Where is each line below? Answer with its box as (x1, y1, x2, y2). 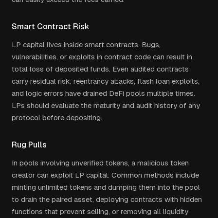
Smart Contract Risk (12, 22, 90, 31)
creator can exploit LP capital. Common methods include (12, 171, 199, 179)
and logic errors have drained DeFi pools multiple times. (12, 89, 195, 97)
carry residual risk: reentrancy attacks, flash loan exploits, (12, 77, 200, 85)
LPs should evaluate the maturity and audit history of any (12, 101, 200, 109)
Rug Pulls (12, 140, 47, 149)
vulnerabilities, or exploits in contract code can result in (12, 53, 192, 61)
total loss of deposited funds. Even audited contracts (12, 65, 189, 73)
